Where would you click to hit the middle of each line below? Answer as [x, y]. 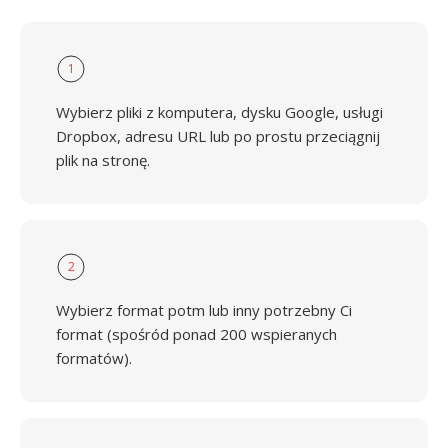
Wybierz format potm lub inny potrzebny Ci [204, 310]
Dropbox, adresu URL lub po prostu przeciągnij [218, 136]
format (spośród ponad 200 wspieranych [196, 334]
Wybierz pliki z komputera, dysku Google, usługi [219, 112]
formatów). [94, 358]
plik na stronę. [103, 160]
